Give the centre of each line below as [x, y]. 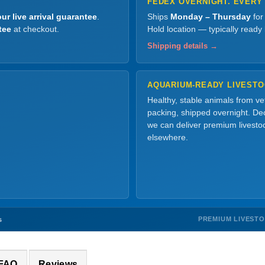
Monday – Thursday [211, 17]
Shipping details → [182, 46]
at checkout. [35, 29]
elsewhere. [168, 137]
